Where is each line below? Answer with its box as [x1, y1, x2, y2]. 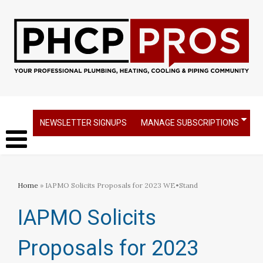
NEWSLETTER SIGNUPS [40, 118, 127, 127]
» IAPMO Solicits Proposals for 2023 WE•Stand [38, 181, 198, 190]
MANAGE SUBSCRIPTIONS [141, 118, 239, 127]
